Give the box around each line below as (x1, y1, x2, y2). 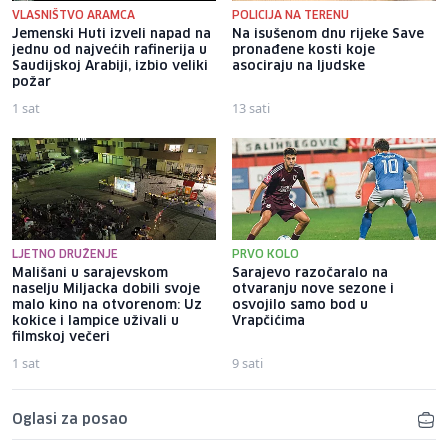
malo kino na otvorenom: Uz (12, 299, 202, 313)
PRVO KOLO (232, 249, 299, 261)
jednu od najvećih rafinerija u (12, 44, 207, 58)
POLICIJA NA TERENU (232, 10, 349, 22)
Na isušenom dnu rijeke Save (232, 28, 424, 42)
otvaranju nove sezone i (232, 283, 394, 297)
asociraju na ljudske (232, 60, 365, 74)
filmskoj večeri (12, 331, 110, 345)
